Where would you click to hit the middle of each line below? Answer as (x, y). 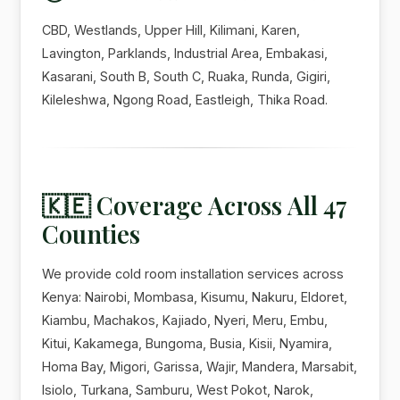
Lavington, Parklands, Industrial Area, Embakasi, (185, 53)
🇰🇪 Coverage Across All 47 (195, 205)
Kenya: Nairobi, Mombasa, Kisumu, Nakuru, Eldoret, (195, 296)
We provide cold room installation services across (193, 273)
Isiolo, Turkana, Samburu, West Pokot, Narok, (178, 389)
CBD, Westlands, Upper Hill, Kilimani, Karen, (171, 29)
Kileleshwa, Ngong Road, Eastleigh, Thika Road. (185, 99)
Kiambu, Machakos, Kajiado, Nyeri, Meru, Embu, (185, 320)
